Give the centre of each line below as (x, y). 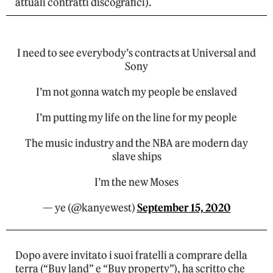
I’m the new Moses (136, 183)
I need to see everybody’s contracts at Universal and (136, 53)
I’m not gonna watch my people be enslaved (136, 92)
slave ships (136, 157)
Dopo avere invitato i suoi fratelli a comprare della (131, 256)
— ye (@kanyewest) (90, 208)
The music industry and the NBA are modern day (136, 144)
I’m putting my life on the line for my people (136, 118)
